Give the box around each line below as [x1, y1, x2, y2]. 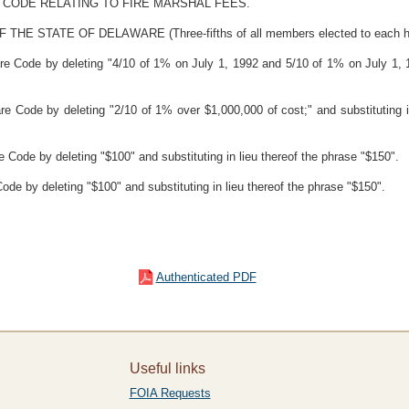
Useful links [129, 361, 205, 376]
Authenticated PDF [155, 270, 257, 284]
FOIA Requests [129, 386, 211, 400]
